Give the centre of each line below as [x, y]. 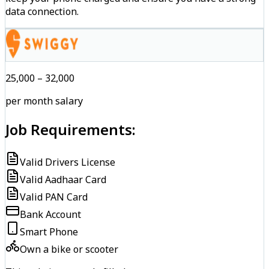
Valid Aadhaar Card [63, 179]
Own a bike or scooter [69, 249]
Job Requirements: [71, 129]
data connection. [42, 12]
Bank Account [50, 214]
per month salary [44, 101]
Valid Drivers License [68, 162]
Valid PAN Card [54, 197]
